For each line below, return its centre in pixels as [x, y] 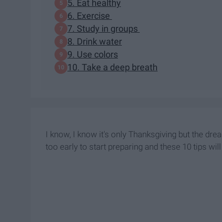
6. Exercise [90, 16]
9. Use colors [93, 55]
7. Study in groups [104, 29]
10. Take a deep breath [112, 67]
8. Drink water [95, 42]
